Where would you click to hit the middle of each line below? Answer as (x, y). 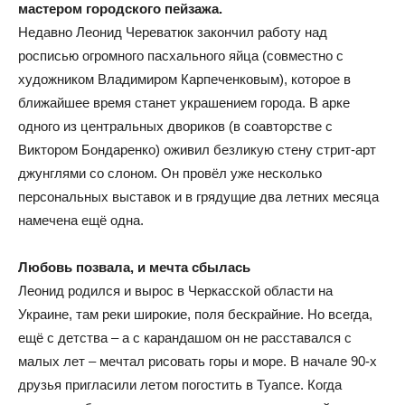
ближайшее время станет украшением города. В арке (184, 103)
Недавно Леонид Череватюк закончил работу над (173, 32)
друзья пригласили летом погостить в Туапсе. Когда (180, 385)
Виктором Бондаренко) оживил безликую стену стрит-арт (197, 150)
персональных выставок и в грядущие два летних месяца (198, 197)
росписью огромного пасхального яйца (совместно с (181, 56)
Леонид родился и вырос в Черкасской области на (175, 291)
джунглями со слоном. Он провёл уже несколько (170, 173)
